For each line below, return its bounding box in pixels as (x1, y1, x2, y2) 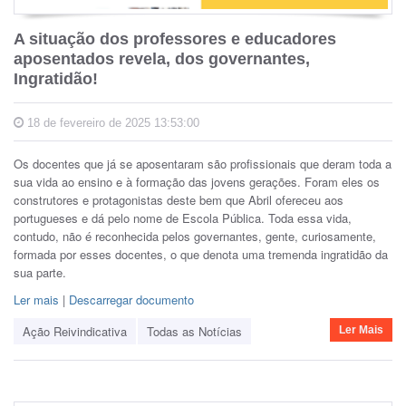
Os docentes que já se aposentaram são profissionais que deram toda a (14, 155, 391, 173)
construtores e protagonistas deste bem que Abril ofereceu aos (14, 191, 343, 209)
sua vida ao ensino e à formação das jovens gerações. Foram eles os (14, 173, 380, 191)
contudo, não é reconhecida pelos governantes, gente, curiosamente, (14, 227, 376, 246)
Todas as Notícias (147, 323, 242, 341)
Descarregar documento (69, 291, 194, 309)
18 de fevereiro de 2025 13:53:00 (24, 116, 199, 130)
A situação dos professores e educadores (14, 30, 336, 49)
